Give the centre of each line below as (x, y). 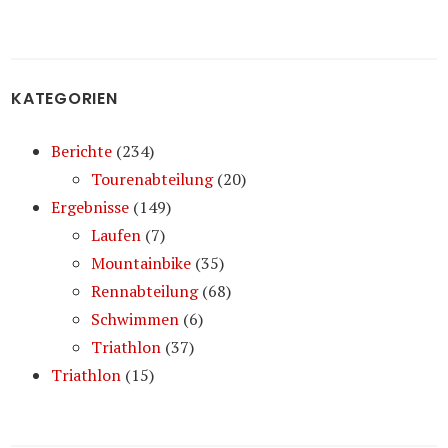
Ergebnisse (90, 206)
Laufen (116, 234)
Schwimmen (135, 318)
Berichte (82, 150)
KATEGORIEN (64, 98)
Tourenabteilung (152, 178)
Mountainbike (141, 262)
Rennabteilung (145, 290)
